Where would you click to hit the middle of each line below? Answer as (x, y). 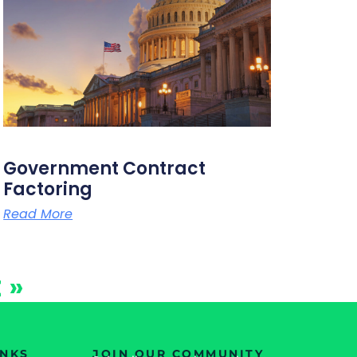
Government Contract (105, 168)
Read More (38, 214)
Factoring (48, 189)
